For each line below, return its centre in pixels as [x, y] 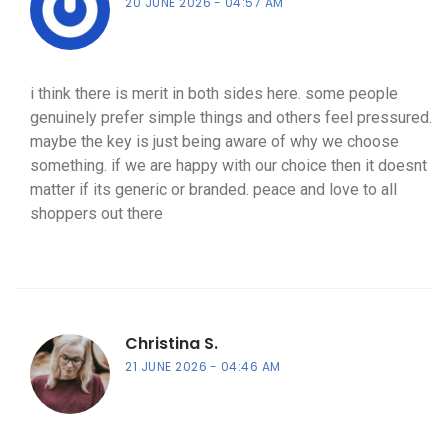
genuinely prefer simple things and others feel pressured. [231, 118]
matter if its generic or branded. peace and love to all [213, 190]
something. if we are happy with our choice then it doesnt [228, 166]
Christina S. [171, 344]
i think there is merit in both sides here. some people [214, 94]
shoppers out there [96, 214]
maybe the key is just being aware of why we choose [214, 142]
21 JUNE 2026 [166, 367]
